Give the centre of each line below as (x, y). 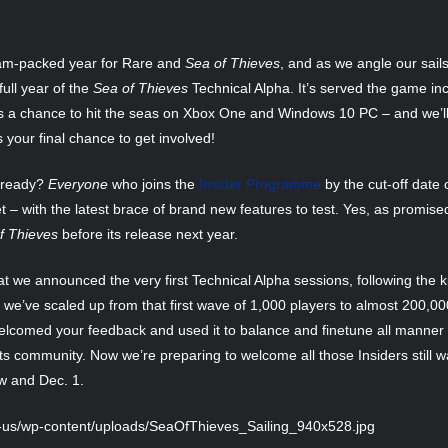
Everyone (78, 183)
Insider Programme (260, 183)
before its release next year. (148, 233)
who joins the (153, 183)
